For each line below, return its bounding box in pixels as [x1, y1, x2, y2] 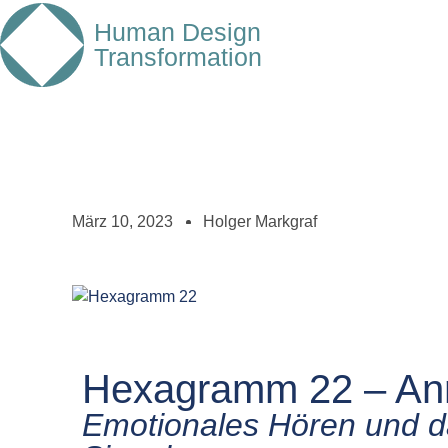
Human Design [94, 18, 262, 46]
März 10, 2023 [72, 213, 173, 230]
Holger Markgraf [203, 213, 317, 230]
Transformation [94, 43, 263, 71]
